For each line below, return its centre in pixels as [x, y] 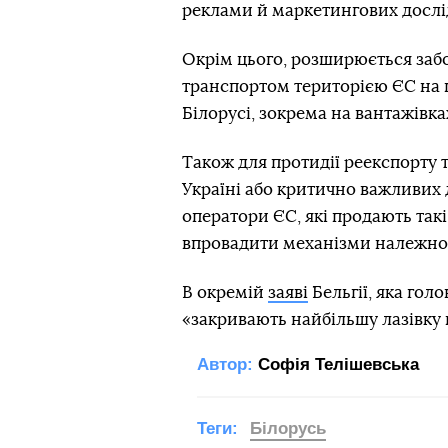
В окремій [225, 292]
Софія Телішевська [338, 364]
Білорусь [288, 428]
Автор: [225, 364]
